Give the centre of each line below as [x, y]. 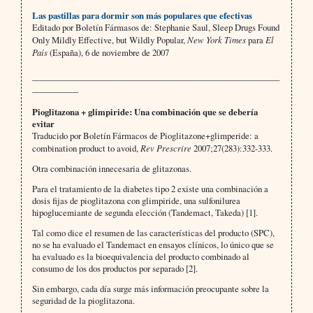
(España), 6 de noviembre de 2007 [108, 53]
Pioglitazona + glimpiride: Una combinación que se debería [145, 112]
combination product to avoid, [86, 148]
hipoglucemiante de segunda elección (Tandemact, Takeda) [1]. [145, 213]
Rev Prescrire [166, 148]
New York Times [216, 40]
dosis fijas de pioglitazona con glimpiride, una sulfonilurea [136, 201]
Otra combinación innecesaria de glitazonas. [111, 169]
